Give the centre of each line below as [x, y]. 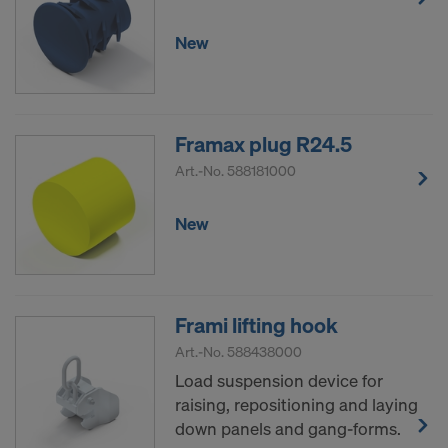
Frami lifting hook [256, 325]
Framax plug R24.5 [263, 144]
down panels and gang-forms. [288, 429]
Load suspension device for [279, 381]
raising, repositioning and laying [296, 405]
